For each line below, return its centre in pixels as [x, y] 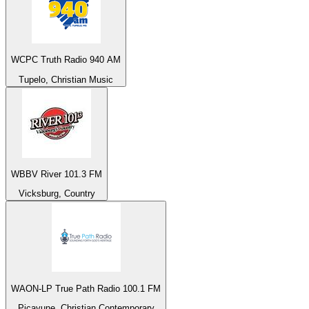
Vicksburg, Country [57, 194]
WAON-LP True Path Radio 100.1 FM [86, 288]
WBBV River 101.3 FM [57, 175]
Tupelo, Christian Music [66, 79]
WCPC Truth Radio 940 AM [66, 60]
